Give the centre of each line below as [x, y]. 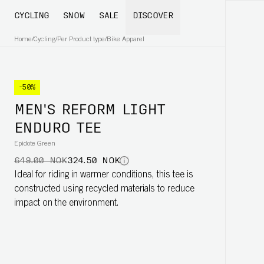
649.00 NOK [41, 161]
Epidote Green [35, 144]
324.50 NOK [93, 161]
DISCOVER [153, 16]
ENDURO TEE [58, 129]
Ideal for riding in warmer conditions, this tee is [104, 175]
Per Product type [81, 39]
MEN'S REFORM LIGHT [90, 111]
